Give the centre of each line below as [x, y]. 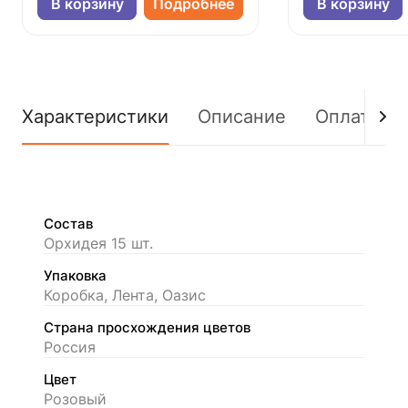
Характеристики [95, 116]
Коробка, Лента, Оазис [125, 295]
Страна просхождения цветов [147, 327]
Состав [68, 224]
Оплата [347, 116]
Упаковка [75, 275]
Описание [242, 116]
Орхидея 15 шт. [98, 243]
